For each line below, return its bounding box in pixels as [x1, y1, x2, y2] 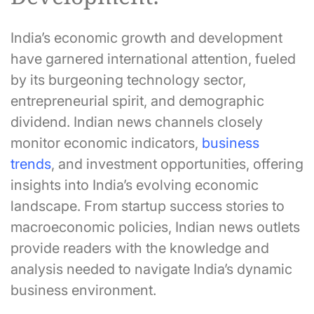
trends [11, 156, 51, 173]
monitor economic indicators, [11, 135, 198, 152]
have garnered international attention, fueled [11, 50, 296, 68]
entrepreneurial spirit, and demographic [11, 93, 264, 110]
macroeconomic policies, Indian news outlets [11, 219, 300, 236]
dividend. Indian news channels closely [11, 114, 263, 131]
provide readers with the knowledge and [11, 240, 269, 257]
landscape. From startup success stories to [11, 198, 285, 215]
